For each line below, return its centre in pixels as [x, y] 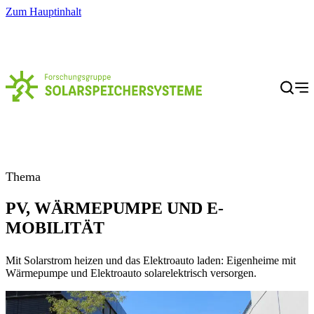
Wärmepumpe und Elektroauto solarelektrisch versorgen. [131, 273]
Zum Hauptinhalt [43, 12]
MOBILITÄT [55, 227]
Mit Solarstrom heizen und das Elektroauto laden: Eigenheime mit [151, 260]
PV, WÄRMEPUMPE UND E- [115, 208]
